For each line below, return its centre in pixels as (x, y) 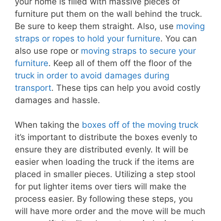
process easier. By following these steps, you (104, 199)
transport (33, 88)
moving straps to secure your (138, 51)
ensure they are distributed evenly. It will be (102, 150)
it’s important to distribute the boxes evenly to (106, 137)
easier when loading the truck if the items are (105, 162)
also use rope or (48, 51)
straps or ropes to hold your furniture (88, 38)
